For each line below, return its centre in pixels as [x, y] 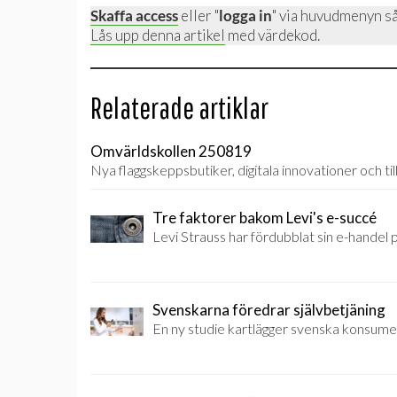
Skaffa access [134, 15]
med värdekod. [272, 35]
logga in [245, 15]
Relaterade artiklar [179, 107]
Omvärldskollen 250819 [171, 151]
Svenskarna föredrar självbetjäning [269, 310]
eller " [198, 15]
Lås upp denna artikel [158, 35]
